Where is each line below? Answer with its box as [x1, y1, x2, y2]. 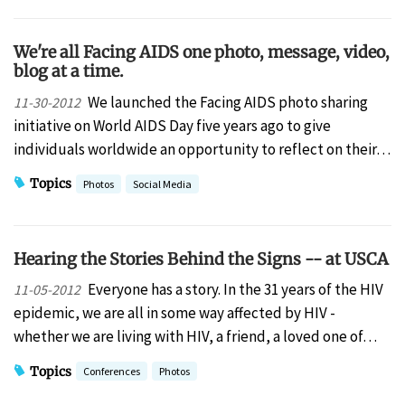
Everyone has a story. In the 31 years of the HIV [87, 279, 383, 300]
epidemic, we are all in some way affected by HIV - [14, 303, 335, 324]
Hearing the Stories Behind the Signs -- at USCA [14, 248, 389, 269]
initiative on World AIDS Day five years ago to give [14, 115, 331, 136]
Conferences [83, 364, 140, 379]
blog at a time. [14, 61, 124, 82]
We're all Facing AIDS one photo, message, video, [14, 42, 390, 63]
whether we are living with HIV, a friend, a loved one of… [14, 326, 377, 347]
